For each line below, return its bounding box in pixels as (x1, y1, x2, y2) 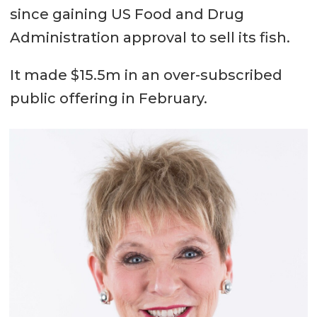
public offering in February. (9, 90, 207, 108)
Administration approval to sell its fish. (9, 29, 290, 47)
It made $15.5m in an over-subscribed (9, 67, 282, 84)
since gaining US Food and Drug (9, 6, 244, 23)
